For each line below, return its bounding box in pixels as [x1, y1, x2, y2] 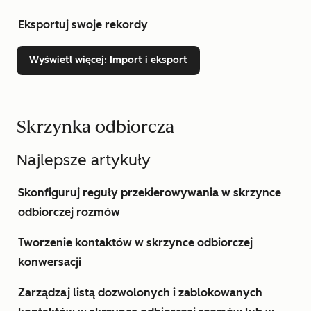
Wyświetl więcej [29, 54, 104, 66]
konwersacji [18, 255, 81, 269]
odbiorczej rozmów [18, 205, 120, 219]
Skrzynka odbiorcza [17, 117, 174, 137]
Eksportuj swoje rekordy [18, 18, 148, 31]
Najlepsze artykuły [17, 151, 151, 169]
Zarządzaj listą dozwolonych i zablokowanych [18, 286, 262, 299]
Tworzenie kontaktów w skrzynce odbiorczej [18, 236, 253, 249]
